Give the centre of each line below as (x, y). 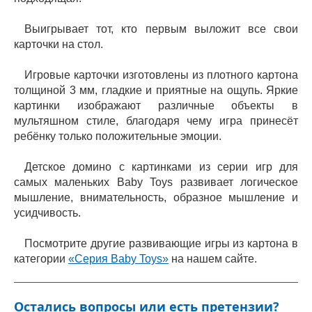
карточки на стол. (58, 44)
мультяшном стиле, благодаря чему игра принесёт (156, 121)
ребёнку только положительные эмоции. (118, 136)
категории (41, 259)
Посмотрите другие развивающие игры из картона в (161, 243)
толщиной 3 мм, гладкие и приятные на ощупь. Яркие (156, 90)
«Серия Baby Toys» (118, 259)
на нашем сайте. (213, 259)
